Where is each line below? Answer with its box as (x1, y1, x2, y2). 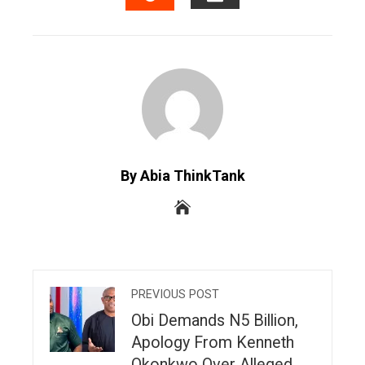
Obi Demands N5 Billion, (131, 310, 298, 330)
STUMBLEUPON (149, 15, 266, 35)
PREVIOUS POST (131, 287, 219, 301)
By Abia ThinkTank (120, 166, 245, 184)
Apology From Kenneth (131, 332, 294, 352)
